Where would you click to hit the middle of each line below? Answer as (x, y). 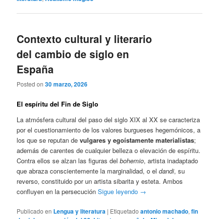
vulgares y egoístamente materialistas (137, 140)
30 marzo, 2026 (66, 84)
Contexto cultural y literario (85, 38)
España (35, 69)
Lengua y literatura (80, 211)
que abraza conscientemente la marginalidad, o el (88, 171)
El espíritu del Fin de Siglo (58, 104)
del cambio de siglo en (73, 54)
